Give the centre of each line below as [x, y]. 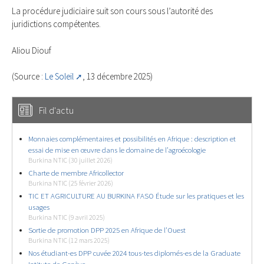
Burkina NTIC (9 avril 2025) [67, 218]
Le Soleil [59, 77]
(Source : [28, 77]
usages [39, 207]
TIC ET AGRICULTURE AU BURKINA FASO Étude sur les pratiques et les [136, 196]
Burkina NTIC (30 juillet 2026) [70, 161]
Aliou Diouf [32, 50]
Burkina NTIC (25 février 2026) [71, 184]
